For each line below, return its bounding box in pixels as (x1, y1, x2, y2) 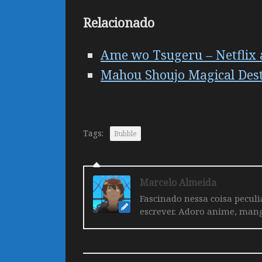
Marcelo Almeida (140, 176, 216, 189)
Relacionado (83, 13, 154, 31)
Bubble (114, 129, 137, 139)
